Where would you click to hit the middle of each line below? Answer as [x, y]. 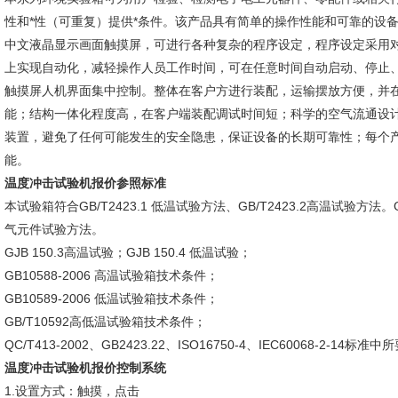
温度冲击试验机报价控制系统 [85, 368]
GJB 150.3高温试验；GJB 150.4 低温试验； [128, 252]
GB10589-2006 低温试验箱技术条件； [111, 298]
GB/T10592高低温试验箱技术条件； [105, 322]
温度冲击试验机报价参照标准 [85, 183]
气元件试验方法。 [54, 229]
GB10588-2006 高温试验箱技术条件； [111, 275]
